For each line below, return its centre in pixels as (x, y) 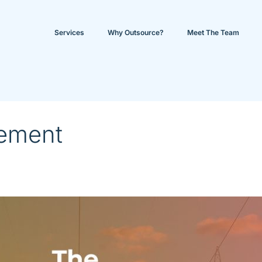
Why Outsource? (135, 33)
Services (69, 33)
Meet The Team (213, 33)
